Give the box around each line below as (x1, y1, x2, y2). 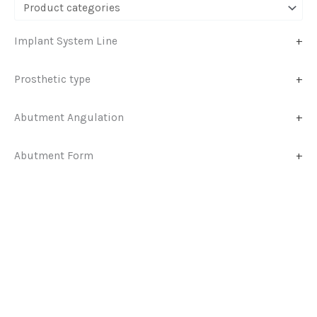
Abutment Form (14, 149, 93, 162)
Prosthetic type (14, 72, 91, 86)
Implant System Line (14, 34, 117, 47)
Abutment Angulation (14, 110, 124, 124)
